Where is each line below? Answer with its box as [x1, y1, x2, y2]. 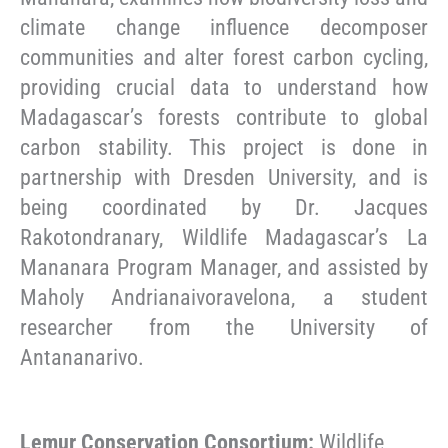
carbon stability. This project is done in [20, 135, 428, 161]
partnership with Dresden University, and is [20, 165, 428, 191]
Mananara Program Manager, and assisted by [20, 255, 428, 281]
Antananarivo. [20, 345, 144, 371]
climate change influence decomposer [20, 15, 428, 41]
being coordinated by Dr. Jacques [20, 195, 428, 221]
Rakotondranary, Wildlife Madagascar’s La [20, 225, 428, 251]
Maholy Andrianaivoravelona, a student [20, 285, 428, 311]
